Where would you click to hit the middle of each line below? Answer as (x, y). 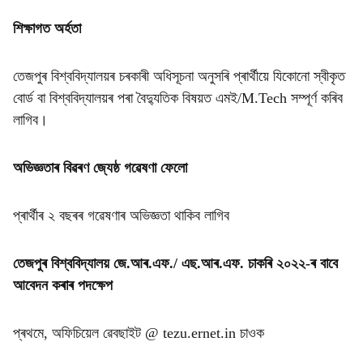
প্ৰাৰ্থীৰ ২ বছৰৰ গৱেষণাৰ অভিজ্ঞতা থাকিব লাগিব (121, 216)
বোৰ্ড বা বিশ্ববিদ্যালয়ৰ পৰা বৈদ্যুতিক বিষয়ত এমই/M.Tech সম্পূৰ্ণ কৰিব (178, 98)
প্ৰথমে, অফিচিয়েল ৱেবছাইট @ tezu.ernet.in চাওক (139, 333)
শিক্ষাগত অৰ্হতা (47, 28)
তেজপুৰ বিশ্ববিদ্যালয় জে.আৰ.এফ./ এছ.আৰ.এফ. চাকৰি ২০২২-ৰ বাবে (175, 263)
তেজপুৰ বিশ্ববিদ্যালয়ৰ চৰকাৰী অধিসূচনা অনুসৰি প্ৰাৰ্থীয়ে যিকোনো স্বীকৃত (179, 76)
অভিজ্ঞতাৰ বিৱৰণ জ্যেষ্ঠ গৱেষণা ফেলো (100, 168)
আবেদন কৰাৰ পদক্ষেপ (63, 285)
